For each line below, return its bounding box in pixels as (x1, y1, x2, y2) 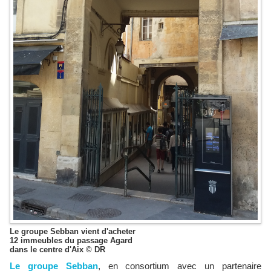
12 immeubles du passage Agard (10, 235, 132, 245)
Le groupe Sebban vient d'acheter (10, 226, 135, 236)
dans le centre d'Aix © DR (10, 244, 105, 254)
